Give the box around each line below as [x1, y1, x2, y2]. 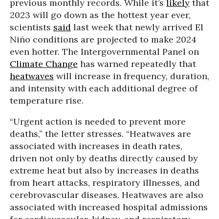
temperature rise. [10, 95, 84, 106]
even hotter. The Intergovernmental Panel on [10, 46, 199, 57]
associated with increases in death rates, [10, 140, 182, 152]
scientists [10, 22, 53, 33]
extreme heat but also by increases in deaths [10, 165, 199, 176]
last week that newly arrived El [71, 22, 203, 33]
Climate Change [10, 58, 78, 69]
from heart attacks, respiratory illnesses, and [10, 177, 200, 188]
